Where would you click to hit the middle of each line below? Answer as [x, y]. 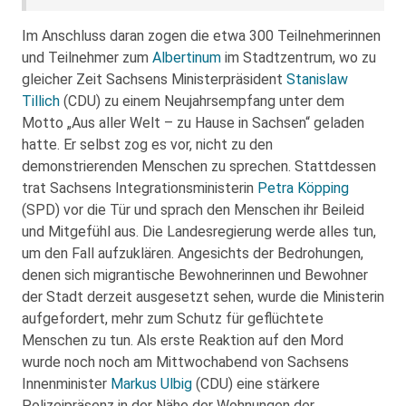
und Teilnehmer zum [87, 58]
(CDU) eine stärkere [256, 384]
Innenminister [66, 384]
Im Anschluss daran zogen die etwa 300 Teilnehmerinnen [201, 36]
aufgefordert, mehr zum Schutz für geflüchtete [173, 319]
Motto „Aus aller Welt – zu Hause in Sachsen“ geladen [193, 123]
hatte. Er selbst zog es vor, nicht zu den [147, 145]
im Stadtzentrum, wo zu [299, 58]
